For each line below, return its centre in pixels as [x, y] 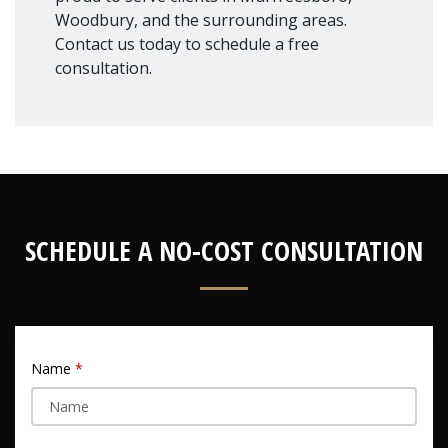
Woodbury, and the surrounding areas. [201, 20]
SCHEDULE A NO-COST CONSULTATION [224, 250]
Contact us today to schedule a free [187, 44]
